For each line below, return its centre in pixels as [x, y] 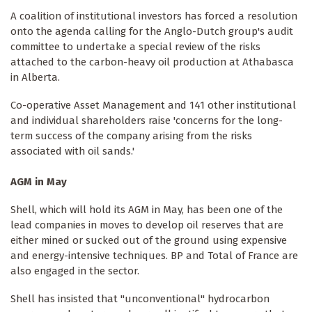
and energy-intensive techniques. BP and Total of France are [154, 256]
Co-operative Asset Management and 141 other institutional [153, 106]
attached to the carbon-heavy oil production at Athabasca [152, 62]
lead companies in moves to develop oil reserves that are [147, 225]
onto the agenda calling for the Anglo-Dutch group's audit [152, 32]
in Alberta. [35, 78]
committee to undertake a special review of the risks [135, 47]
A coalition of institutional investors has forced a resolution [154, 16]
